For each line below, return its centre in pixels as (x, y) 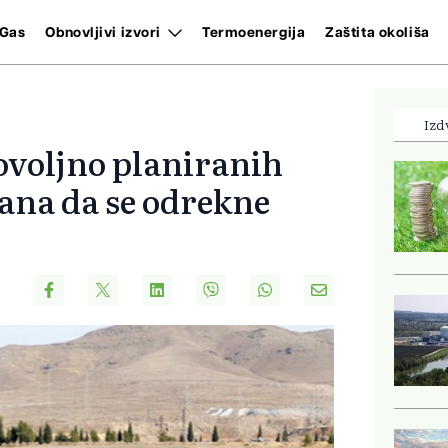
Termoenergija (253, 32)
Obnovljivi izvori (103, 32)
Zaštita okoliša (377, 32)
